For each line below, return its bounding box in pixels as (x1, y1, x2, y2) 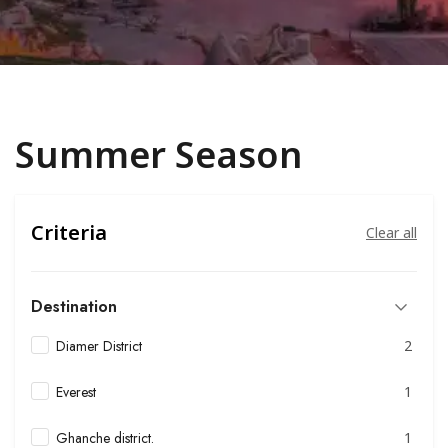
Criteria (31, 218, 107, 246)
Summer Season (15, 129, 302, 179)
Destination (31, 294, 117, 318)
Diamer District (56, 335, 142, 356)
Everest (56, 381, 96, 402)
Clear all (366, 222, 417, 242)
